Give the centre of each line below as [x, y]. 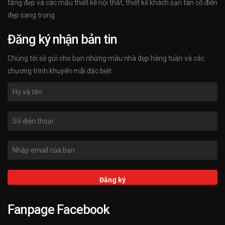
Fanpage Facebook [59, 210]
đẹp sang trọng [31, 15]
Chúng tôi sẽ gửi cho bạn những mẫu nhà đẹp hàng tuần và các [106, 59]
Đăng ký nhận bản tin [62, 40]
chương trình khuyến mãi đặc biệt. [60, 71]
